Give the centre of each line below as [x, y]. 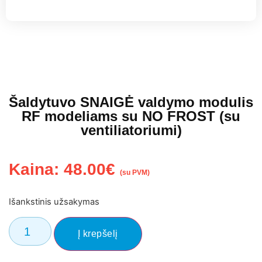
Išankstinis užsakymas [54, 202]
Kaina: [36, 170]
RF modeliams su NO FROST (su [131, 116]
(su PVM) [135, 173]
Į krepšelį [98, 233]
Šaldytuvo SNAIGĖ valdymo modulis [131, 102]
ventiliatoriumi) [131, 130]
